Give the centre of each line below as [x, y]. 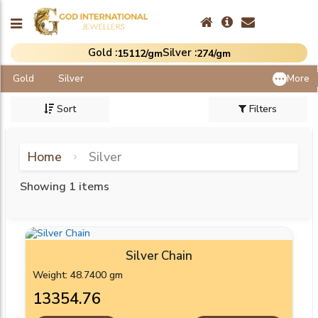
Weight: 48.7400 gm [78, 275]
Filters [263, 109]
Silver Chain [159, 256]
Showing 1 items [65, 187]
